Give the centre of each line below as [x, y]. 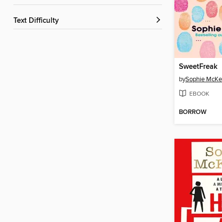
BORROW [193, 112]
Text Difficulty [38, 21]
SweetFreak [198, 67]
